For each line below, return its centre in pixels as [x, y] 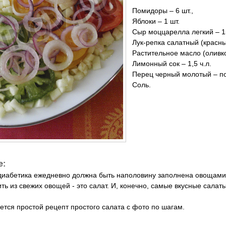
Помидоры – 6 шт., [163, 10]
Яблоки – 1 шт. [156, 21]
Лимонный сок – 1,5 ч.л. [172, 63]
